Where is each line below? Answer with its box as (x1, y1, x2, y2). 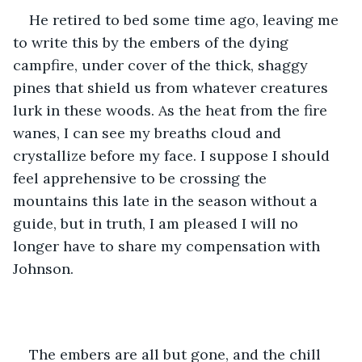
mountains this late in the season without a (13, 191, 322, 210)
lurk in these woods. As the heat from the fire (13, 100, 331, 120)
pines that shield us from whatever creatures (13, 78, 332, 97)
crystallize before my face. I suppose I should (13, 145, 334, 165)
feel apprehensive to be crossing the (13, 168, 271, 187)
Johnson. (13, 259, 78, 278)
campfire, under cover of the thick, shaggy (13, 55, 312, 74)
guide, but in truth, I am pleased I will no (13, 213, 302, 233)
